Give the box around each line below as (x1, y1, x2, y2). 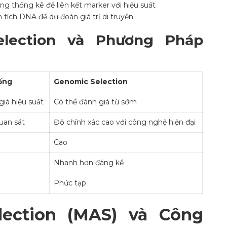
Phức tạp (54, 178, 86, 188)
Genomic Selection (54, 77, 128, 87)
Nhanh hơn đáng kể (54, 158, 124, 168)
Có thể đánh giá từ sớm (54, 97, 137, 107)
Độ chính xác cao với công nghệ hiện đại (54, 118, 196, 127)
